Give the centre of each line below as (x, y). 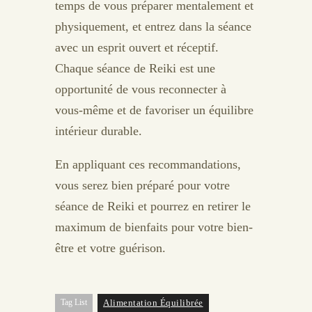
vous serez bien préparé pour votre (142, 185)
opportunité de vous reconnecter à (141, 89)
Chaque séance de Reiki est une (135, 68)
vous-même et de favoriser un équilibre (154, 110)
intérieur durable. (99, 131)
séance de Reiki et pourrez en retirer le (153, 206)
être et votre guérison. (110, 248)
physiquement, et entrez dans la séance (153, 26)
